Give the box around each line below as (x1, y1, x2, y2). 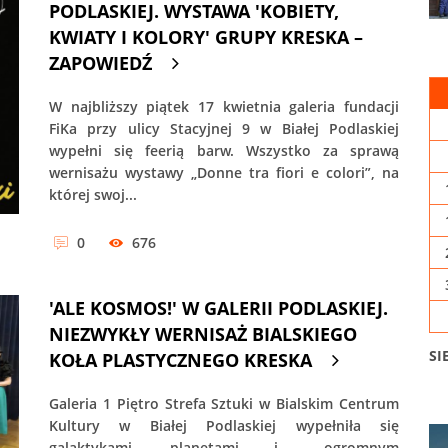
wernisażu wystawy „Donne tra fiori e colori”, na (49, 163, 399, 183)
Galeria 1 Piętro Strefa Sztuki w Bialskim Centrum (49, 393, 399, 413)
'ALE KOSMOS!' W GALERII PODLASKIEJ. (49, 295, 388, 320)
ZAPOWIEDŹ (49, 51, 152, 76)
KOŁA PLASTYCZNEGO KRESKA (49, 347, 312, 372)
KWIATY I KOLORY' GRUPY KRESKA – (49, 25, 363, 50)
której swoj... (49, 185, 137, 205)
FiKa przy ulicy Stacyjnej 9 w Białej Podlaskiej (49, 119, 399, 139)
